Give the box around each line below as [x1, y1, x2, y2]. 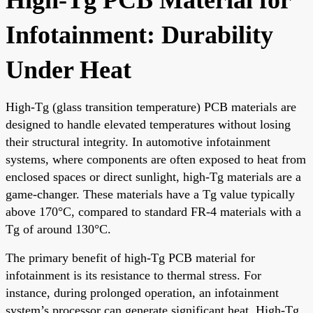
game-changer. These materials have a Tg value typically [6, 187, 295, 201]
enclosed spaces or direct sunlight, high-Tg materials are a [6, 169, 301, 184]
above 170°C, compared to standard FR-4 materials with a [6, 204, 301, 219]
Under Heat [6, 55, 131, 84]
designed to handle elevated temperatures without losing [6, 117, 291, 131]
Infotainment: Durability [6, 20, 273, 49]
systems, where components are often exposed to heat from [6, 152, 306, 166]
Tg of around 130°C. [6, 221, 111, 236]
